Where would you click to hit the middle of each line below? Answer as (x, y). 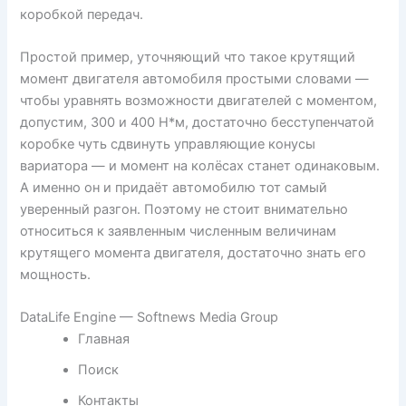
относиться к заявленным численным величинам (179, 232)
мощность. (56, 275)
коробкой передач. (82, 14)
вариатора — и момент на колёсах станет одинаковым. (200, 166)
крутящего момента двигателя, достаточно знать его (193, 253)
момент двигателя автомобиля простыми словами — (195, 79)
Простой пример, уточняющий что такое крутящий (188, 58)
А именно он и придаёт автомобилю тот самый (174, 188)
